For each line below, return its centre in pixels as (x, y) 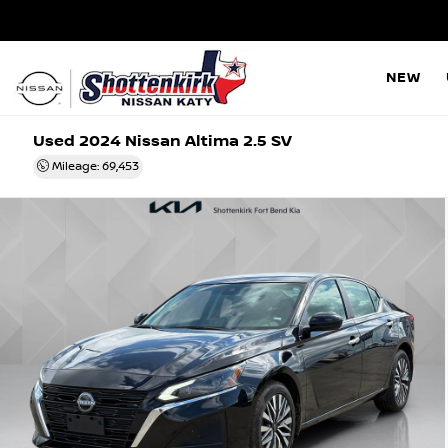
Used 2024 (77, 141)
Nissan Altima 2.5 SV (207, 141)
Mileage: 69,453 (94, 166)
